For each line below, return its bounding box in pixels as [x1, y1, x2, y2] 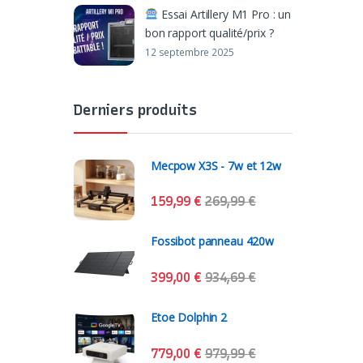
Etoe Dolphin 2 [151, 310, 228, 326]
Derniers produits [74, 101, 197, 120]
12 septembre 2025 [145, 45, 234, 59]
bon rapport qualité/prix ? [145, 24, 274, 41]
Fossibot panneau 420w [151, 233, 275, 250]
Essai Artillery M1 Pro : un [157, 6, 292, 22]
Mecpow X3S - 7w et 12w [151, 157, 281, 173]
